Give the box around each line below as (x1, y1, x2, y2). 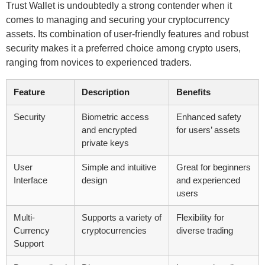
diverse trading (176, 225, 233, 236)
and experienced (176, 175, 240, 186)
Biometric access (82, 112, 149, 122)
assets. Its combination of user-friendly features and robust (6, 29, 248, 40)
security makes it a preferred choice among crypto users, (6, 43, 241, 54)
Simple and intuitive (82, 162, 156, 173)
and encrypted (82, 125, 137, 135)
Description (82, 87, 130, 98)
